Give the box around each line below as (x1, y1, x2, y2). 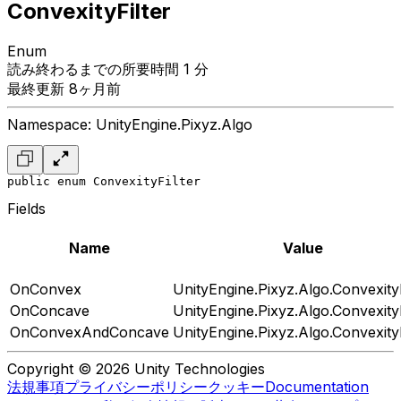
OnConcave (10, 301, 90, 320)
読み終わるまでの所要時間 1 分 (7, 59, 209, 78)
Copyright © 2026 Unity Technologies (7, 359, 265, 378)
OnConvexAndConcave (10, 322, 169, 341)
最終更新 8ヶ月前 (7, 79, 121, 98)
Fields (7, 199, 46, 218)
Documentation (265, 377, 369, 396)
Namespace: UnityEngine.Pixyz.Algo (7, 115, 252, 133)
